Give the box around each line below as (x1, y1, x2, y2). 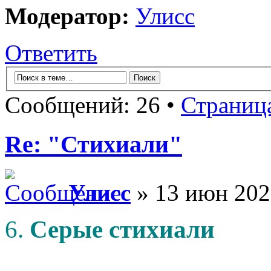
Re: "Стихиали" (5, 130, 182, 158)
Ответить (5, 40, 97, 67)
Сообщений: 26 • (5, 91, 181, 118)
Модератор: (5, 3, 129, 30)
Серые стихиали (30, 216, 215, 244)
